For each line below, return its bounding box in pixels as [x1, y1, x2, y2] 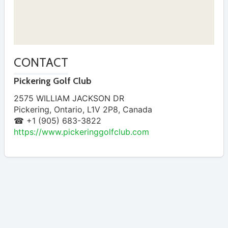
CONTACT [14, 54, 68, 70]
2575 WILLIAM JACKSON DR [14, 93, 124, 104]
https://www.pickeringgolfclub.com [14, 127, 149, 137]
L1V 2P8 [87, 104, 118, 115]
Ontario [54, 104, 82, 115]
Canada [123, 104, 152, 115]
